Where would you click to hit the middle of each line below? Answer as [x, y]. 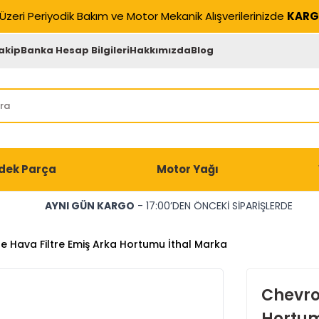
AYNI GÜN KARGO [89, 206]
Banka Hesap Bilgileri [75, 50]
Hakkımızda [161, 50]
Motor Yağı [187, 169]
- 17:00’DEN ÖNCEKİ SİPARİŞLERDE [213, 206]
